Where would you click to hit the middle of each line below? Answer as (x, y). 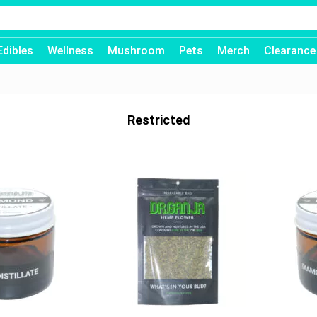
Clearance (290, 51)
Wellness (70, 51)
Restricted (158, 120)
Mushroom (136, 51)
